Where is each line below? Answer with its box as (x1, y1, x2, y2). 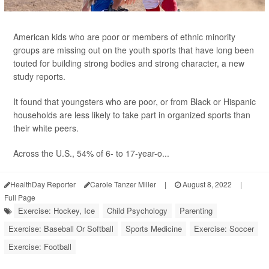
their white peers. (13, 122, 79, 134)
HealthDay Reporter (10, 179, 76, 189)
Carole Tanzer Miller (90, 179, 156, 189)
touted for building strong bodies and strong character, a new (13, 57, 244, 69)
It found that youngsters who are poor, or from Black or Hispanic (13, 95, 256, 107)
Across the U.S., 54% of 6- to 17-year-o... (13, 147, 169, 159)
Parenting (180, 205, 213, 216)
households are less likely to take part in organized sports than (13, 109, 250, 121)
